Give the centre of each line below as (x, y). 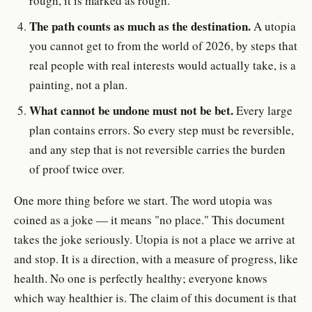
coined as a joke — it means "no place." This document (149, 219)
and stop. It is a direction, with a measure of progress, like (156, 258)
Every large (263, 110)
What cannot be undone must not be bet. (132, 110)
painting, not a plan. (79, 84)
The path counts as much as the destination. (140, 26)
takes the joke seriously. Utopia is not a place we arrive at (155, 239)
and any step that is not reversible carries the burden (158, 149)
